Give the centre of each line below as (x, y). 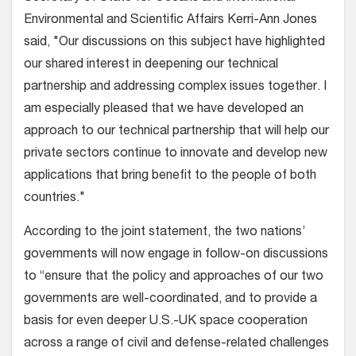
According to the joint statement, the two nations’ (164, 232)
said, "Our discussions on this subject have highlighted (174, 43)
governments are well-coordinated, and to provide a (170, 299)
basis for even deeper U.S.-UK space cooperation (166, 321)
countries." (54, 198)
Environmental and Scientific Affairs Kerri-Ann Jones (170, 20)
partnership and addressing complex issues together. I (175, 87)
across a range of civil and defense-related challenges (176, 344)
